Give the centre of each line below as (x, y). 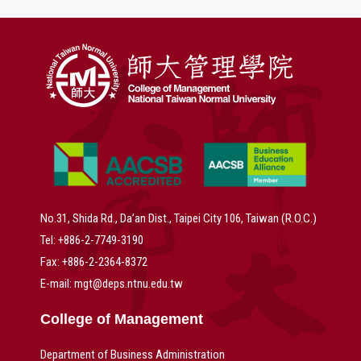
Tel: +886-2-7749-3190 (92, 241)
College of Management (122, 320)
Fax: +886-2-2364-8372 (94, 262)
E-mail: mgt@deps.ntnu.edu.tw (112, 284)
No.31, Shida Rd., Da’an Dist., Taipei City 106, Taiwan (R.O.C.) (178, 219)
